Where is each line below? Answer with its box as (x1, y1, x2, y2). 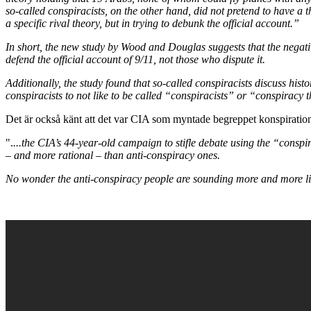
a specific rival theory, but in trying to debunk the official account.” (6, 17, 299, 29)
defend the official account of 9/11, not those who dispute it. (6, 53, 265, 65)
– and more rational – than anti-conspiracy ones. (6, 149, 220, 161)
